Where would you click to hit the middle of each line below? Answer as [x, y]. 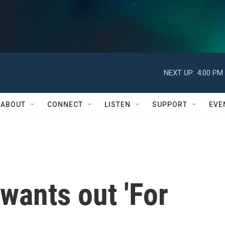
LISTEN [118, 104]
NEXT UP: [179, 73]
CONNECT [65, 104]
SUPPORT [170, 104]
